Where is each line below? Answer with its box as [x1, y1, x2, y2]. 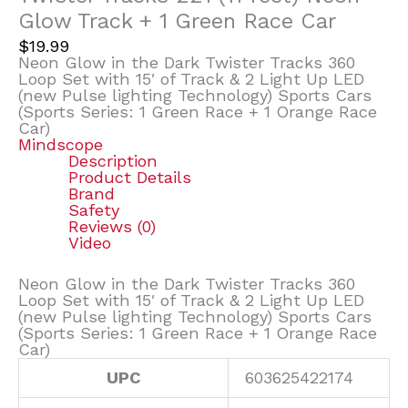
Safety [67, 199, 119, 219]
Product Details [67, 167, 191, 187]
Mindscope [18, 134, 103, 154]
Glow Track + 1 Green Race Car [18, 7, 336, 34]
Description [67, 150, 158, 170]
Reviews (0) [67, 216, 156, 236]
